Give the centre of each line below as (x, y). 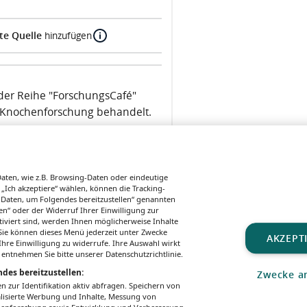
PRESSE (184, 266)
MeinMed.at (164, 286)
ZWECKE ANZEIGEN (240, 267)
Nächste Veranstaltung (95, 200)
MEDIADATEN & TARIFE (122, 266)
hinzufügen (66, 35)
